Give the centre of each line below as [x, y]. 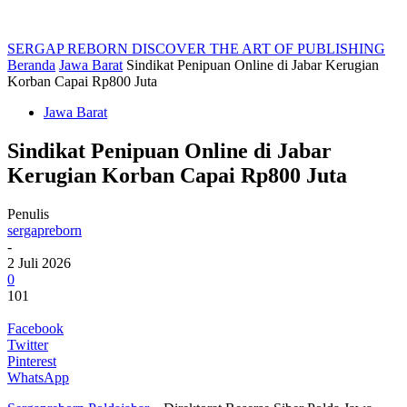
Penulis [28, 213]
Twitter [28, 344]
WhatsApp [38, 377]
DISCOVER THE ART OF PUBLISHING [258, 49]
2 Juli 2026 [39, 263]
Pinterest [32, 361]
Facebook [35, 328]
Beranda [31, 65]
